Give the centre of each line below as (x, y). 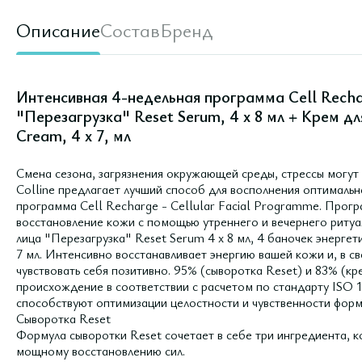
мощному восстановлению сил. (101, 351)
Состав (130, 30)
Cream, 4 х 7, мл (74, 135)
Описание (58, 30)
